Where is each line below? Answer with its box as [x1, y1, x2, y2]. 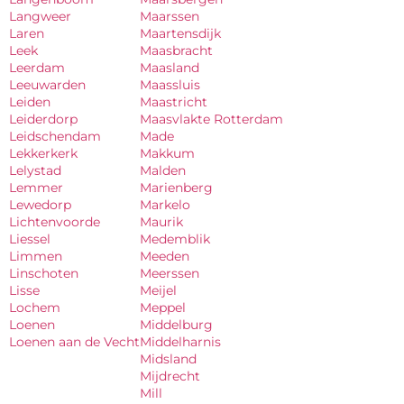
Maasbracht [140, 41, 213, 59]
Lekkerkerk [9, 144, 78, 161]
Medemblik [140, 230, 210, 247]
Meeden [140, 247, 189, 264]
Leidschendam [9, 127, 101, 144]
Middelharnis [140, 333, 221, 350]
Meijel [140, 281, 177, 298]
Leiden [9, 93, 50, 110]
